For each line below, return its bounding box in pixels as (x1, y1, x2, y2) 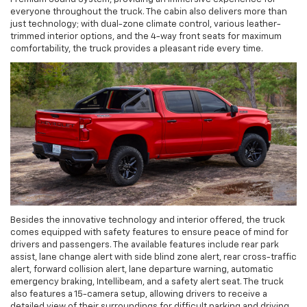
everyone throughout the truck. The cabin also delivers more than (10, 7, 287, 16)
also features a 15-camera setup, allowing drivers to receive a (10, 289, 267, 299)
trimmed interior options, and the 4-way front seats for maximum (10, 32, 282, 41)
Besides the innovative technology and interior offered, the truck (10, 215, 285, 225)
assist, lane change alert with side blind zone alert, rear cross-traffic (10, 252, 297, 262)
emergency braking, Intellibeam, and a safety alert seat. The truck (10, 277, 284, 286)
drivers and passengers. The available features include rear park (10, 240, 279, 249)
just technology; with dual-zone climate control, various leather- (10, 19, 281, 29)
